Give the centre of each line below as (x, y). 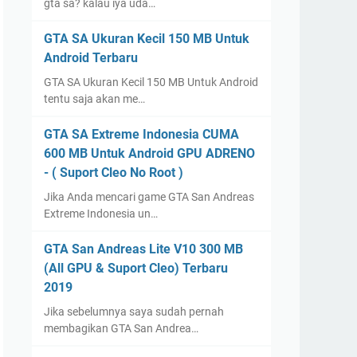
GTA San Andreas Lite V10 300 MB (143, 249)
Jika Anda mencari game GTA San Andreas (149, 197)
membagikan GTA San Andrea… (121, 328)
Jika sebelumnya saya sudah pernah (134, 312)
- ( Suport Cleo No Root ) (114, 173)
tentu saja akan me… (94, 99)
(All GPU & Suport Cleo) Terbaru (136, 268)
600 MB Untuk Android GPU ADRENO (149, 153)
